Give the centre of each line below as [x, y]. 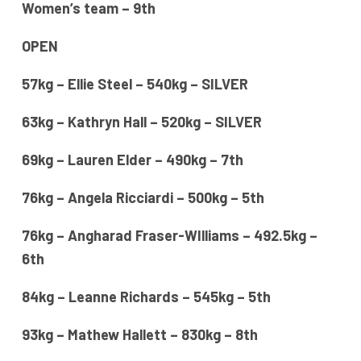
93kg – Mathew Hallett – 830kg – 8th [139, 335]
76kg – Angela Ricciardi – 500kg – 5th [143, 198]
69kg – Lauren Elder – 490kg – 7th [132, 160]
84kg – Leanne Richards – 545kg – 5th [146, 297]
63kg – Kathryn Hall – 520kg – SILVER [141, 122]
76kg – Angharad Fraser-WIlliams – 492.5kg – [169, 236]
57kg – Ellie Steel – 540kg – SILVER [135, 84]
